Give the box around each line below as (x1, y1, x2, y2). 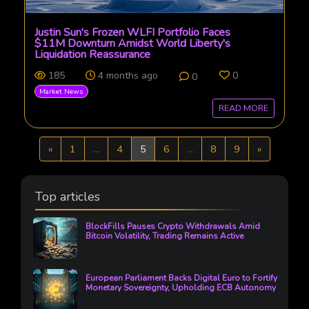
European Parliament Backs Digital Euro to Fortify (86, 272, 277, 283)
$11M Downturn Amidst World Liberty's (34, 35, 231, 51)
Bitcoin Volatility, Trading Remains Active (86, 230, 243, 241)
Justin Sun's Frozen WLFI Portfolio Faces (34, 24, 231, 40)
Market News (39, 86, 83, 97)
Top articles (35, 188, 100, 205)
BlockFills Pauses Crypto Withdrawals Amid (86, 220, 260, 232)
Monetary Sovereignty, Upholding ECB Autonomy (86, 281, 276, 293)
